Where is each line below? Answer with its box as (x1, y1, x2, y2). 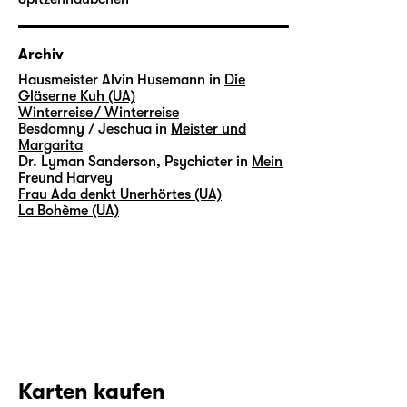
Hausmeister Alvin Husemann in (18, 71, 221, 88)
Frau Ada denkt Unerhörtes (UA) (18, 185, 222, 203)
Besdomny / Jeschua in (18, 120, 167, 137)
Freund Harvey (18, 169, 113, 186)
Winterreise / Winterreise (18, 104, 179, 121)
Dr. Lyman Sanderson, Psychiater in (18, 153, 248, 170)
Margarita (18, 136, 83, 154)
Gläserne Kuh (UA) (18, 87, 135, 104)
